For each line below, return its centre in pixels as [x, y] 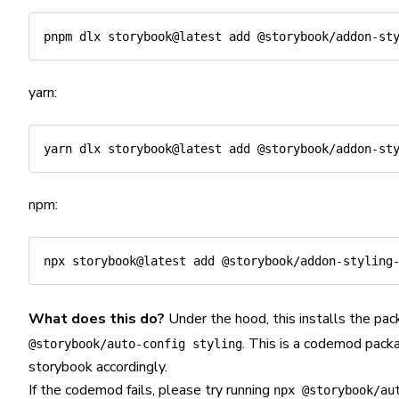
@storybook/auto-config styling [135, 344]
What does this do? [97, 319]
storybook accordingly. [98, 367]
